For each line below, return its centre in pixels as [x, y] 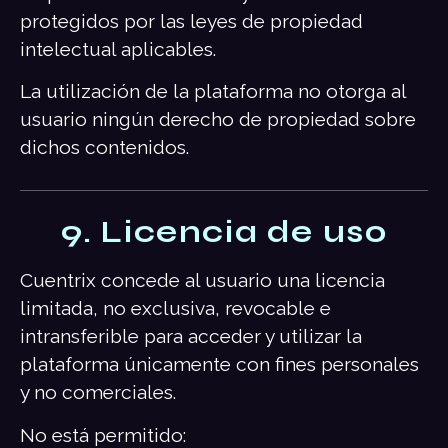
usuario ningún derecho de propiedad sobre [218, 118]
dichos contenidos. [104, 146]
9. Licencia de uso [224, 232]
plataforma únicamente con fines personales [219, 364]
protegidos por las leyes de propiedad [191, 20]
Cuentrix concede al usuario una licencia [202, 280]
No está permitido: [103, 434]
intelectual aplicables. [118, 48]
